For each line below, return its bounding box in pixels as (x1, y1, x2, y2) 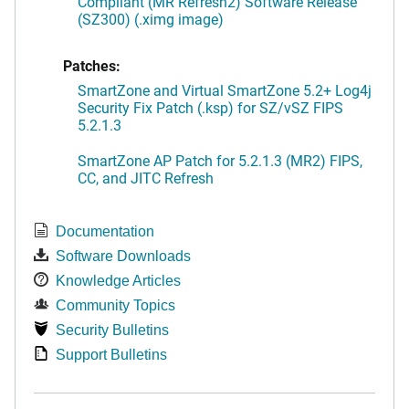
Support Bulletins (56, 346, 167, 362)
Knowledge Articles (56, 272, 181, 288)
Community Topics (56, 297, 175, 313)
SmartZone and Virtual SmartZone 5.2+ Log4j (78, 79, 372, 100)
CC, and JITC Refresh (78, 167, 214, 187)
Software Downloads (56, 247, 191, 264)
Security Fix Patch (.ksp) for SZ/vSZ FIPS (78, 97, 343, 117)
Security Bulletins (56, 321, 169, 338)
